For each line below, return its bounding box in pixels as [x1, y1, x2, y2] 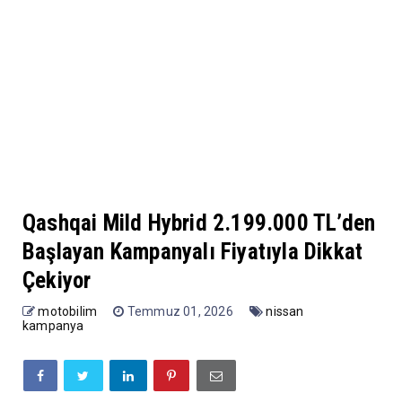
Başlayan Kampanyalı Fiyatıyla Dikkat [22, 238, 363, 265]
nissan [266, 303, 304, 319]
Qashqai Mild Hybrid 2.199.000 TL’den [22, 209, 376, 236]
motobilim [38, 303, 98, 319]
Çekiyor [22, 267, 92, 293]
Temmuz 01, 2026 [127, 303, 237, 319]
